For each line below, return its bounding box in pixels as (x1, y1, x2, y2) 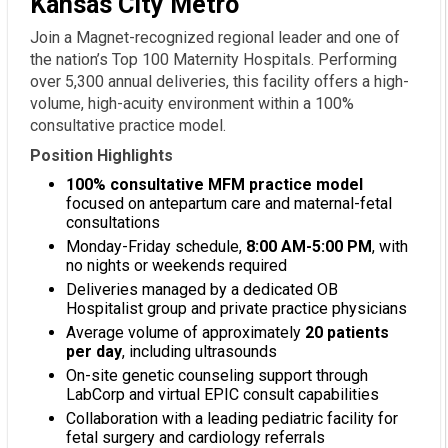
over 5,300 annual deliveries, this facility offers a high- (30, 72, 409, 92)
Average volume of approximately (66, 323, 305, 343)
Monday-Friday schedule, (66, 237, 246, 257)
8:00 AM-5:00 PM (246, 237, 372, 257)
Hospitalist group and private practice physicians (66, 299, 407, 319)
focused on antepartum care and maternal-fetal (66, 194, 392, 214)
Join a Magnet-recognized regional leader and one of (30, 28, 400, 48)
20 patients (305, 323, 389, 343)
